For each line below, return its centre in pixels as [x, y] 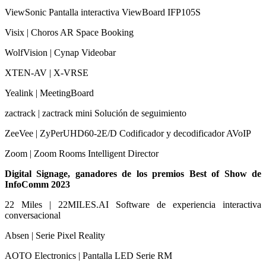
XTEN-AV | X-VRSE [47, 72]
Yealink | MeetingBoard [49, 93]
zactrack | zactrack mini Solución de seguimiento [96, 113]
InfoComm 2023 [37, 184]
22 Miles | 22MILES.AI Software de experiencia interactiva [133, 204]
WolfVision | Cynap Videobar [60, 52]
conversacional [33, 215]
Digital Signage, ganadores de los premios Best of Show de [133, 173]
